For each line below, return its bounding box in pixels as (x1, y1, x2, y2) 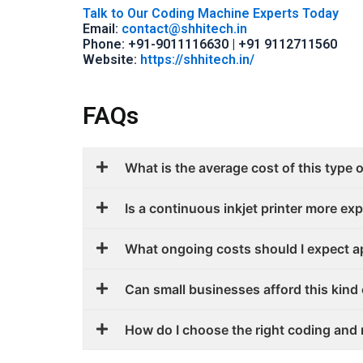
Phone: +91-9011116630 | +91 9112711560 (83, 36, 337, 52)
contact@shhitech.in (122, 20, 247, 36)
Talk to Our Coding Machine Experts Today (83, 5, 339, 21)
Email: (83, 20, 122, 36)
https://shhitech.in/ (140, 51, 254, 67)
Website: (83, 51, 140, 67)
